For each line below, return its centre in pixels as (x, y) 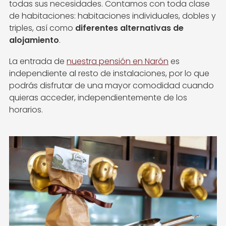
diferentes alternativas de (129, 28)
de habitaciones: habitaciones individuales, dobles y (112, 16)
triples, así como (42, 28)
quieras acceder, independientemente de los (98, 98)
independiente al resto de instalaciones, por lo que (109, 74)
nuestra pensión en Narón (118, 62)
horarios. (26, 110)
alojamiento (34, 40)
